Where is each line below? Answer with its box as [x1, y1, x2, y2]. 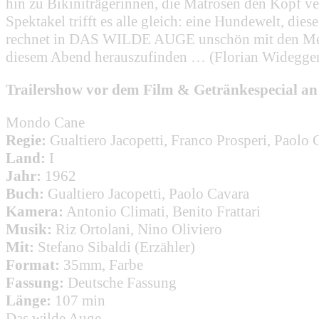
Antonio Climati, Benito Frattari [66, 202, 261, 220]
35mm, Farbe [63, 256, 143, 273]
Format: [6, 256, 60, 273]
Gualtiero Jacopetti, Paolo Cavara [48, 184, 249, 202]
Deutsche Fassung [68, 273, 177, 291]
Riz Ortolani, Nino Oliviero [56, 220, 222, 238]
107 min [55, 291, 105, 309]
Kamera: [6, 202, 63, 220]
